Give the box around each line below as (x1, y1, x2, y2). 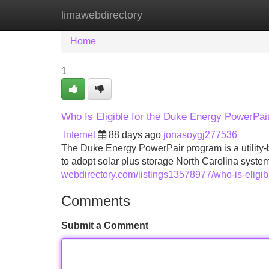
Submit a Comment (61, 220, 148, 231)
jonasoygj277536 (163, 130, 237, 140)
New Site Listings (123, 10, 198, 20)
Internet (64, 130, 95, 140)
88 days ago (109, 130, 161, 140)
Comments (61, 193, 130, 209)
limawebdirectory (61, 9, 142, 21)
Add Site (216, 10, 252, 20)
